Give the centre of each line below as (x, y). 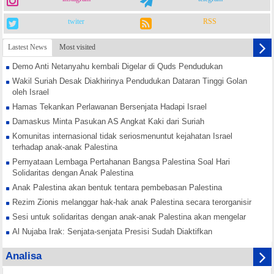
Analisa (24, 256)
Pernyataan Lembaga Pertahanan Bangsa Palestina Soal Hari (121, 162)
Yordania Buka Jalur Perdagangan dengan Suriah (99, 261)
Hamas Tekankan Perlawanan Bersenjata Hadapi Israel (109, 107)
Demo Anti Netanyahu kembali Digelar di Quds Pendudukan (117, 67)
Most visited (77, 47)
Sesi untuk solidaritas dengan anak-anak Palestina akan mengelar (129, 217)
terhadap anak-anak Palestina (65, 147)
